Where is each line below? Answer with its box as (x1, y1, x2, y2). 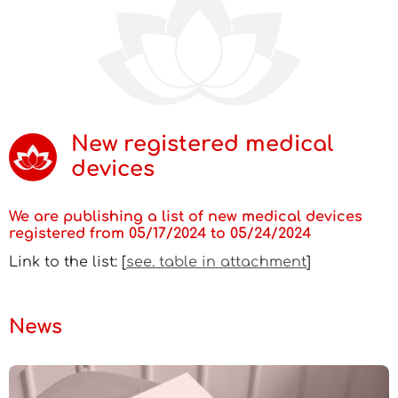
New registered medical (71, 132, 333, 156)
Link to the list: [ (9, 254, 126, 270)
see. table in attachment (126, 254, 306, 270)
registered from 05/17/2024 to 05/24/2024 (9, 226, 311, 242)
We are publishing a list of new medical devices (9, 209, 362, 225)
